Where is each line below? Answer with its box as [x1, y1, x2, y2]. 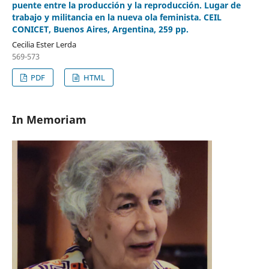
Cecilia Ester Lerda [11, 39, 76, 50]
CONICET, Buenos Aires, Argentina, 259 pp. [11, 23, 189, 35]
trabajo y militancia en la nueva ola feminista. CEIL [11, 11, 222, 23]
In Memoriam [11, 112, 86, 127]
